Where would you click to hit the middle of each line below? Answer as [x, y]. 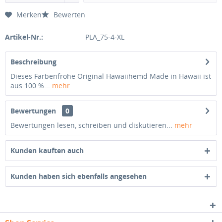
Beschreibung [33, 62]
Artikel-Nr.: [24, 37]
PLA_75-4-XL [105, 37]
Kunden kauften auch [47, 150]
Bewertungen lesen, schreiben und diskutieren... [91, 125]
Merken [29, 15]
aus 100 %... [30, 85]
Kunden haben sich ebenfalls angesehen [79, 176]
